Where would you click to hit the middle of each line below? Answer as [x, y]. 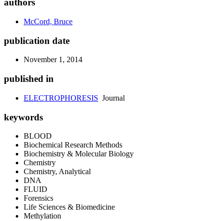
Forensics [38, 198]
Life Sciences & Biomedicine [69, 207]
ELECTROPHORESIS [61, 98]
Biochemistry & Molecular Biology [79, 154]
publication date [37, 40]
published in [29, 79]
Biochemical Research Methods [73, 145]
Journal [111, 98]
